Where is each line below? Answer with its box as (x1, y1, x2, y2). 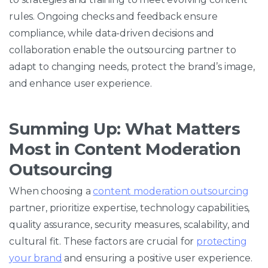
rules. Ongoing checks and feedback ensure (9, 10, 218, 22)
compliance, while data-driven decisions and (9, 27, 215, 39)
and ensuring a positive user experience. (62, 252, 252, 264)
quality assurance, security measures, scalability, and (9, 218, 250, 230)
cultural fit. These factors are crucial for (9, 235, 197, 247)
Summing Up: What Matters (9, 118, 240, 139)
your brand (9, 252, 62, 264)
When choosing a (9, 185, 93, 197)
